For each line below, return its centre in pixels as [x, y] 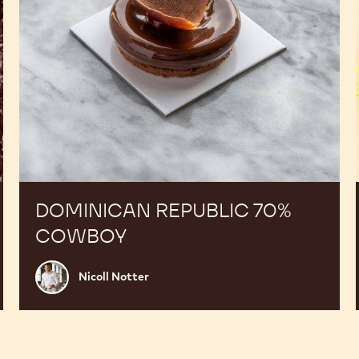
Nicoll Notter [113, 277]
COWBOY [81, 236]
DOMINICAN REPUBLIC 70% [163, 210]
